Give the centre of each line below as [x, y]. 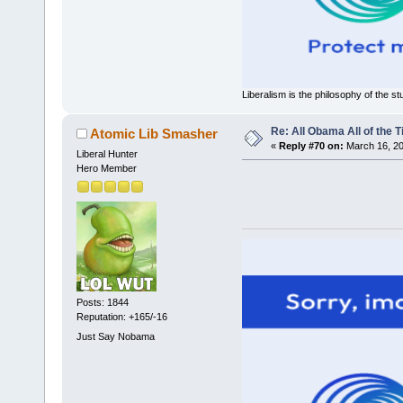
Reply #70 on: [311, 145]
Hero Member [106, 168]
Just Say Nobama [115, 336]
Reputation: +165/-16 [121, 317]
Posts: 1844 [102, 303]
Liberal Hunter [107, 153]
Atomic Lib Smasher [154, 133]
